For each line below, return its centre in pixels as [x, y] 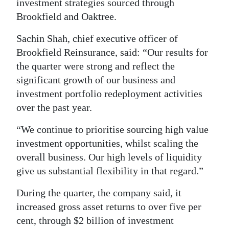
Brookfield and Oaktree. [66, 17]
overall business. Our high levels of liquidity [109, 157]
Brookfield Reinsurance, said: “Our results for [112, 52]
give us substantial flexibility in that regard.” [110, 171]
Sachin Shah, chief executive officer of [97, 39]
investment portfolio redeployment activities [109, 94]
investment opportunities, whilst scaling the [107, 143]
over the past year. [54, 108]
